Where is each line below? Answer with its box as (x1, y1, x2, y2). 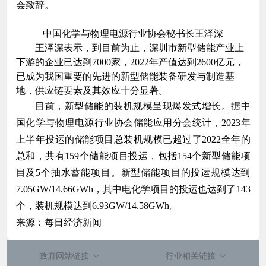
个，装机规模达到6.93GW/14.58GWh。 (15, 200, 179, 211)
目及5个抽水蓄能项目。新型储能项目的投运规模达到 (15, 167, 251, 178)
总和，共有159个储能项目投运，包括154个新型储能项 (15, 150, 251, 161)
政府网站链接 (39, 251, 90, 261)
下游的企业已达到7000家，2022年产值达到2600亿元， (15, 56, 244, 67)
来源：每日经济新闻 (15, 217, 102, 227)
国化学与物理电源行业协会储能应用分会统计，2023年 (15, 117, 251, 128)
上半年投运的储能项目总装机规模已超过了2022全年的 (15, 134, 251, 144)
